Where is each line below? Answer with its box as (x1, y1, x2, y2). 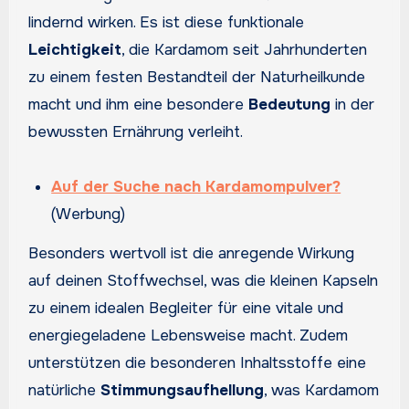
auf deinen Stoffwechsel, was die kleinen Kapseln (27, 270, 378, 290)
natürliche (27, 380, 100, 400)
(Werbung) (51, 204, 126, 224)
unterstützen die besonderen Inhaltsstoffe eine (27, 352, 366, 372)
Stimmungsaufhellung (100, 380, 264, 400)
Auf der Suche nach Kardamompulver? (51, 176, 341, 196)
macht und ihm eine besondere (27, 94, 248, 114)
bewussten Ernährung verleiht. (27, 121, 243, 142)
